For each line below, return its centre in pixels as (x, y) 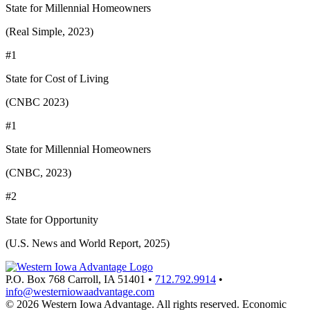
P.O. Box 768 (37, 279)
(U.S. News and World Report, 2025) (88, 243)
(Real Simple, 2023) (49, 31)
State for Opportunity (52, 219)
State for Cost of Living (57, 78)
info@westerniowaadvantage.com (80, 291)
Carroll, (84, 279)
